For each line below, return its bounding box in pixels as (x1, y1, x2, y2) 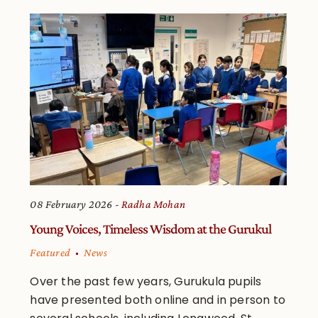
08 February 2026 (30, 198, 113, 211)
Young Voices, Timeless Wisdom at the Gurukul (30, 221, 272, 237)
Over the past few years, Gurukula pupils (30, 273, 262, 290)
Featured (30, 246, 71, 259)
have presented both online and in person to (30, 292, 286, 309)
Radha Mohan (121, 198, 186, 211)
